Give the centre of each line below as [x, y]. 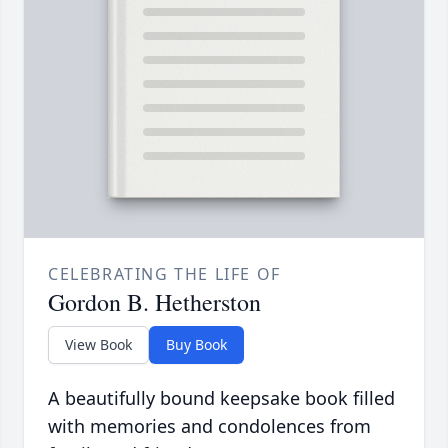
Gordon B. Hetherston [154, 301]
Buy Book [196, 344]
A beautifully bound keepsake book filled [221, 397]
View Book [98, 344]
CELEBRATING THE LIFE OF [164, 273]
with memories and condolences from [209, 425]
